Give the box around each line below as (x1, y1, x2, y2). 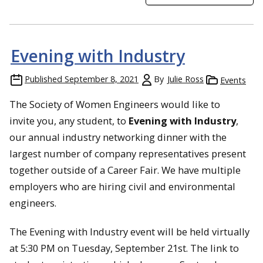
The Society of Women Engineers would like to (9, 97, 220, 112)
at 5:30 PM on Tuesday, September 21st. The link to (9, 241, 239, 255)
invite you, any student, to (9, 114, 129, 128)
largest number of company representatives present (9, 147, 246, 161)
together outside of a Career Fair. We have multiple (9, 163, 241, 177)
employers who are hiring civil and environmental (9, 180, 235, 194)
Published (25, 73, 62, 85)
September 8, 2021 (65, 73, 139, 85)
